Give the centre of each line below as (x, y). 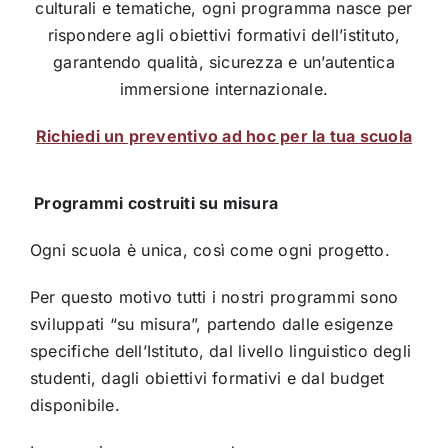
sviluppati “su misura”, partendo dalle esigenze (211, 323)
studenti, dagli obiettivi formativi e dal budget (207, 377)
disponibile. (74, 404)
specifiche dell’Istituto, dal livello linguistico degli (220, 350)
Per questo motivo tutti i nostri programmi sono (214, 296)
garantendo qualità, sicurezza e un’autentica (224, 61)
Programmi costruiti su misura (156, 202)
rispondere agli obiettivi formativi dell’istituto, (224, 34)
